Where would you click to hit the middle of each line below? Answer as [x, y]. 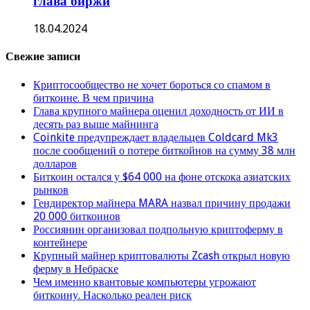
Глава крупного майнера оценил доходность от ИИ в [158, 111]
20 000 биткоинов [77, 216]
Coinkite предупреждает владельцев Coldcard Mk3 [156, 137]
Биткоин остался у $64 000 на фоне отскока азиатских [162, 176]
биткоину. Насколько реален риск [112, 295]
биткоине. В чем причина [93, 98]
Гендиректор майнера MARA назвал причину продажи [162, 203]
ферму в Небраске [76, 268]
